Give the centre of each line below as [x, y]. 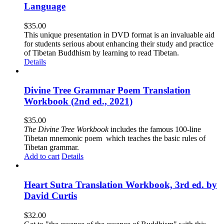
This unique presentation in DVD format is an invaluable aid [119, 34]
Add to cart [42, 156]
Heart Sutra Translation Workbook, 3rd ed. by [120, 185]
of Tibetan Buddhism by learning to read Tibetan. [101, 52]
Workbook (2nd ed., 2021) [78, 101]
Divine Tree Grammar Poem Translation [107, 90]
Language [45, 6]
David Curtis [50, 196]
